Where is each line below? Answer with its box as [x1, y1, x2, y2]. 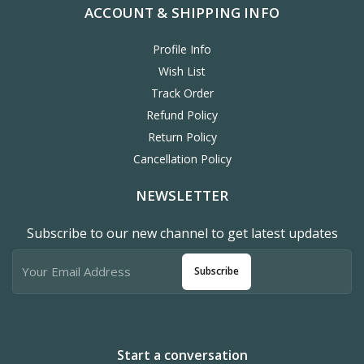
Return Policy [147, 128, 217, 145]
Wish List [158, 63, 206, 79]
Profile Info [153, 41, 211, 57]
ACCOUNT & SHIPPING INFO [84, 2, 279, 22]
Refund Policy [146, 106, 218, 123]
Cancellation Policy [132, 150, 232, 167]
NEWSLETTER [135, 185, 229, 205]
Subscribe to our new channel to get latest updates [26, 223, 338, 242]
